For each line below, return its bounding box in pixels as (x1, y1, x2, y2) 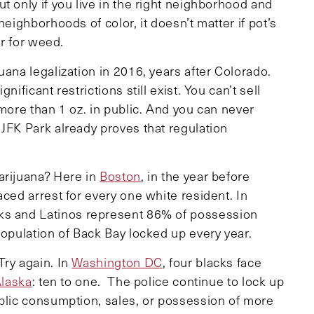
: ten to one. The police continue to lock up (32, 272, 285, 289)
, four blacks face (162, 253, 262, 271)
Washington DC (71, 253, 163, 271)
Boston (100, 167, 141, 184)
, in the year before (140, 167, 250, 184)
